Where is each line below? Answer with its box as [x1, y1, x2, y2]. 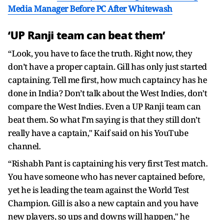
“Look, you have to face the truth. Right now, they [8, 47, 192, 59]
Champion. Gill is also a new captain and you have [8, 197, 198, 209]
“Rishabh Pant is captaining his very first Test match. [8, 157, 207, 169]
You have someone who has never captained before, [8, 170, 204, 182]
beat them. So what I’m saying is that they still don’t [8, 113, 200, 125]
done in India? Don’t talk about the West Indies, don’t [8, 87, 207, 99]
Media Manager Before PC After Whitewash [8, 2, 172, 14]
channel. [8, 140, 42, 152]
